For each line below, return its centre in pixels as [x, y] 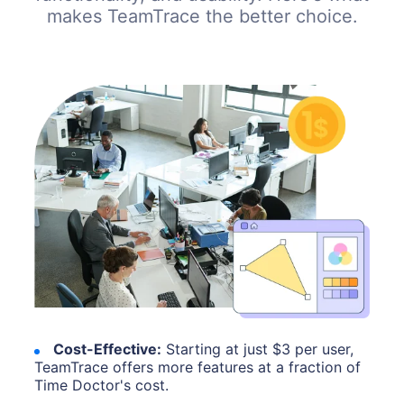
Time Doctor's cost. [102, 385]
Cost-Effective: [108, 349]
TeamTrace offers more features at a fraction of [198, 367]
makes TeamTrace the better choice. [202, 16]
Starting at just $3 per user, [260, 349]
